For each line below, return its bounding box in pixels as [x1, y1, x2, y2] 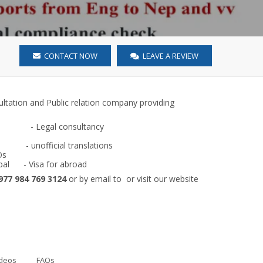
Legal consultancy [36, 121, 104, 132]
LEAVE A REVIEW [141, 50, 198, 61]
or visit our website [126, 173, 198, 184]
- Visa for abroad [9, 159, 87, 170]
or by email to [66, 173, 122, 184]
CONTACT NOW [42, 50, 97, 61]
